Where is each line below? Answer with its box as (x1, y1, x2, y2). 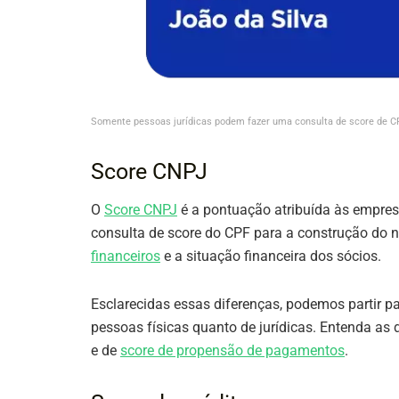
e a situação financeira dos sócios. (160, 247, 381, 265)
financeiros (91, 247, 160, 265)
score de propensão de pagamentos (120, 341, 345, 359)
